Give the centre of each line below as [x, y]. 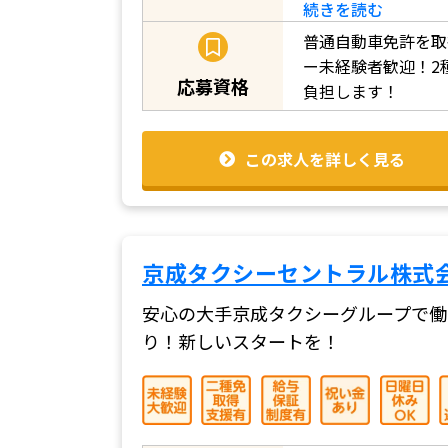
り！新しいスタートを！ [241, 341]
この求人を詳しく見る [325, 158]
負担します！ [351, 90]
